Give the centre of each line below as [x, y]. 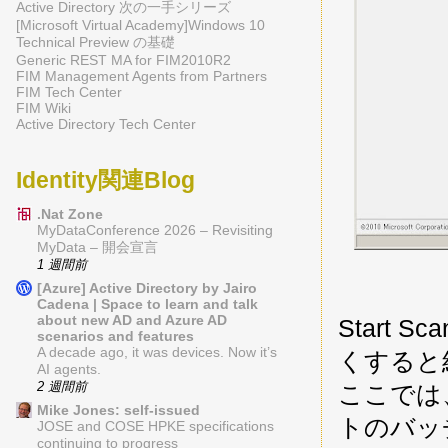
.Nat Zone [70, 213]
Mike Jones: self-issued [118, 409]
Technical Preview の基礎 [95, 42]
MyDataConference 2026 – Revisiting [155, 230]
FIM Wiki [43, 108]
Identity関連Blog [105, 180]
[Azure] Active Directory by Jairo [147, 287]
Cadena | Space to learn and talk [147, 303]
